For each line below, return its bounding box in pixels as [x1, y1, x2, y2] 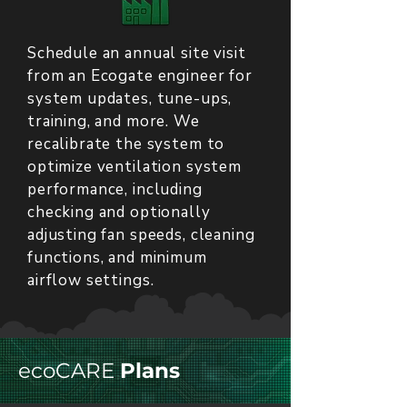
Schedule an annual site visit [27, 43, 246, 64]
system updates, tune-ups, [27, 88, 233, 109]
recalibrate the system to [27, 134, 225, 154]
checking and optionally [27, 202, 211, 223]
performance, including [27, 179, 203, 200]
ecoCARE [18, 358, 120, 383]
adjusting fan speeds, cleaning [27, 224, 255, 245]
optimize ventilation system [27, 156, 242, 177]
